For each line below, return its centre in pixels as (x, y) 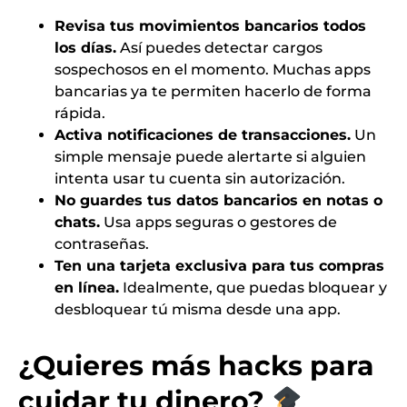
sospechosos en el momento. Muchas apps (213, 69)
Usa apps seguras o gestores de (218, 222)
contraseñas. (102, 243)
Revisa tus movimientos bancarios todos (210, 25)
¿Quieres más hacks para (196, 365)
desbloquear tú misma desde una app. (198, 309)
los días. (85, 47)
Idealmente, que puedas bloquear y (253, 287)
